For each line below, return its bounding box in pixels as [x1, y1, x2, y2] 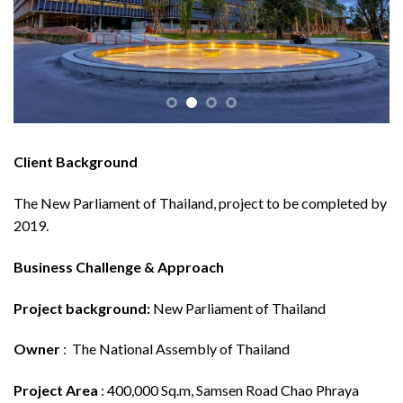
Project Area [13, 381, 98, 399]
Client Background [13, 153, 138, 171]
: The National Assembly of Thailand [60, 340, 290, 358]
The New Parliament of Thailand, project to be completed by [13, 193, 387, 211]
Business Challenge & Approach [13, 257, 224, 275]
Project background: [13, 299, 153, 317]
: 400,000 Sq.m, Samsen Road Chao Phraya [98, 381, 359, 399]
